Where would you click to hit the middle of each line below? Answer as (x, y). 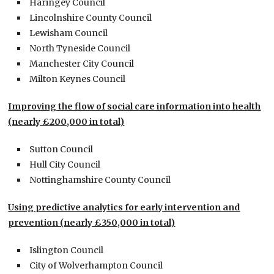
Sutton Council (61, 150)
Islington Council (67, 250)
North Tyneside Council (80, 49)
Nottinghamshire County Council (100, 180)
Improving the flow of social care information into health (135, 107)
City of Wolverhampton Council (96, 266)
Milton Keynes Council (78, 79)
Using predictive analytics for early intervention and (124, 208)
